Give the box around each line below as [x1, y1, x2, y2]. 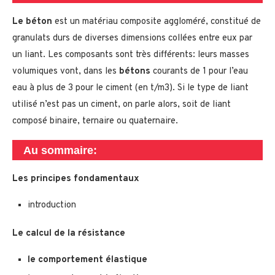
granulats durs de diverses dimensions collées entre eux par [12, 33, 252, 45]
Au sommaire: [14, 144, 97, 157]
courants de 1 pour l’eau [150, 66, 248, 78]
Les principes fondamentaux [12, 173, 139, 185]
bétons [119, 66, 150, 78]
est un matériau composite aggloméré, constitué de [52, 16, 261, 28]
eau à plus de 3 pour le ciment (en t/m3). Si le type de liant [12, 82, 249, 95]
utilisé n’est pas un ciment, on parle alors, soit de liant [12, 99, 231, 111]
